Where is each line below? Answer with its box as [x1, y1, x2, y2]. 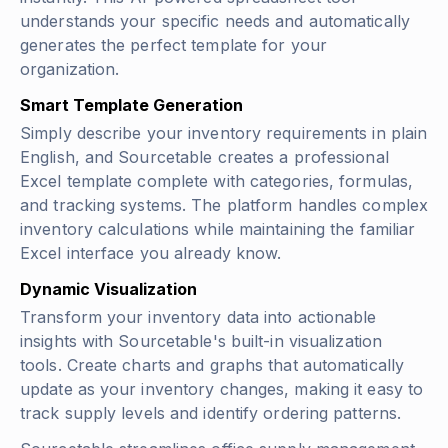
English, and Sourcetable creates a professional [20, 147, 389, 168]
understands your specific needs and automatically [20, 11, 410, 32]
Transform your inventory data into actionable [20, 307, 377, 328]
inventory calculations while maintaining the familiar [20, 219, 416, 240]
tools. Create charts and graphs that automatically [20, 355, 405, 376]
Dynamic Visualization [20, 279, 197, 300]
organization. [20, 59, 120, 80]
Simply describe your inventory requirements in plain [20, 123, 428, 144]
